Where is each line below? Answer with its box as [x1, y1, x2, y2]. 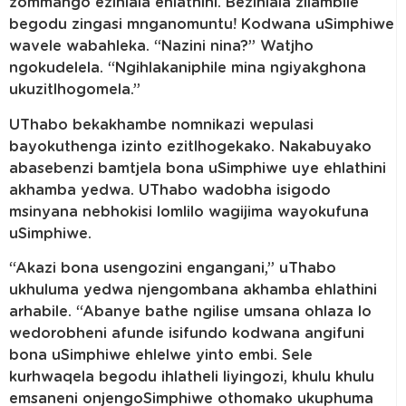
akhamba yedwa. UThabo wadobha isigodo [9, 182, 331, 198]
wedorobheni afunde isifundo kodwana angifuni [9, 326, 364, 342]
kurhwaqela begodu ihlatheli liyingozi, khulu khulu [9, 370, 374, 385]
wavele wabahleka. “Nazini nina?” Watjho [9, 39, 314, 54]
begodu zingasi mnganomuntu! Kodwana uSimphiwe [9, 17, 394, 33]
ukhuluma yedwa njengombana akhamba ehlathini [9, 283, 377, 298]
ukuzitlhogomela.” [9, 82, 140, 98]
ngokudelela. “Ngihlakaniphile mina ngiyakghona [9, 61, 366, 76]
